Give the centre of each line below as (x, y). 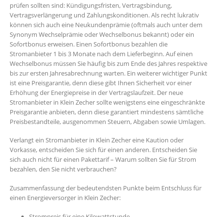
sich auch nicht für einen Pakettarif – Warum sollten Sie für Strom (103, 160)
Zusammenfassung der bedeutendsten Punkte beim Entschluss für (106, 188)
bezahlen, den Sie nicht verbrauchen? (63, 169)
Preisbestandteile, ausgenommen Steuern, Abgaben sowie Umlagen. (108, 121)
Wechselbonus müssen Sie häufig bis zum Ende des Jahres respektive (108, 63)
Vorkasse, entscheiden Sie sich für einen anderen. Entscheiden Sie (103, 150)
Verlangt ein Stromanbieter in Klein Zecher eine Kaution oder (97, 140)
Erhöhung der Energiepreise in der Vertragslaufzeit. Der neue (96, 92)
